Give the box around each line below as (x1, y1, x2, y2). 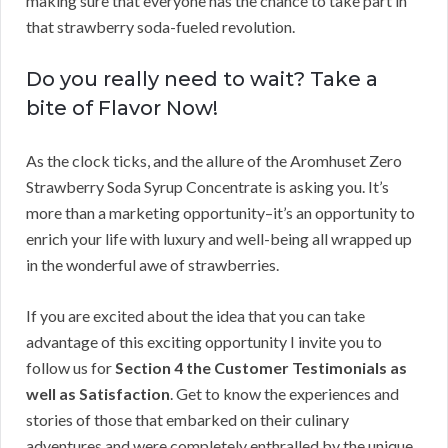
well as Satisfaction (26, 384, 170, 404)
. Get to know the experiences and (170, 384, 399, 404)
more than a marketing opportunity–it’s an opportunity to (26, 203, 415, 223)
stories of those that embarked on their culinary (26, 410, 349, 430)
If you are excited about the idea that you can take (26, 306, 365, 326)
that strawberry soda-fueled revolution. (26, 17, 295, 37)
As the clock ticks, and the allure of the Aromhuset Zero (26, 151, 402, 171)
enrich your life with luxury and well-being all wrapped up (26, 229, 412, 249)
